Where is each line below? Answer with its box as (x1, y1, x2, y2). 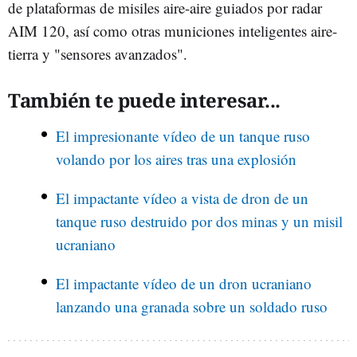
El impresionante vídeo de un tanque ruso (56, 125, 310, 146)
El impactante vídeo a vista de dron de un (56, 187, 308, 208)
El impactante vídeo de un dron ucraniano (56, 273, 312, 293)
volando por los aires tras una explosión (56, 148, 296, 169)
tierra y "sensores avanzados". (8, 43, 187, 64)
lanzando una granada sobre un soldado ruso (56, 296, 328, 316)
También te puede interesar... (8, 86, 280, 113)
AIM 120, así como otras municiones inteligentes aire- (8, 20, 337, 41)
